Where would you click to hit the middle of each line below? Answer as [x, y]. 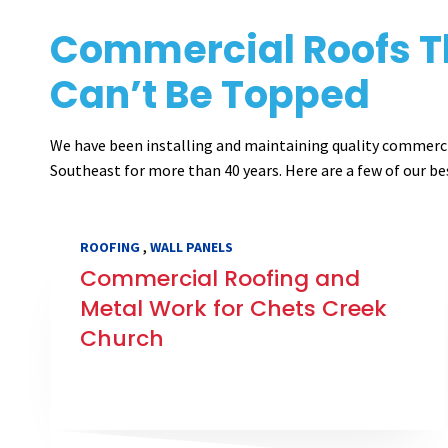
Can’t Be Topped [210, 94]
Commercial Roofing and [220, 279]
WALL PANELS [191, 247]
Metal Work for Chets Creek [233, 309]
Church [122, 339]
